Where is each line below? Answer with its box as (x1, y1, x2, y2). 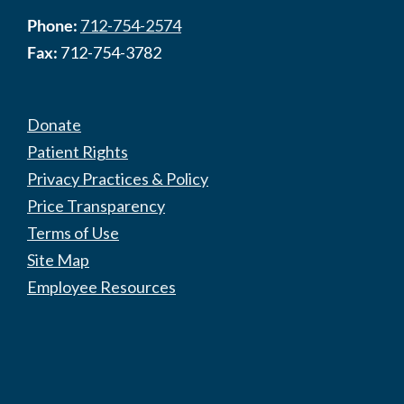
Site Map (27, 250, 89, 271)
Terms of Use (27, 223, 119, 243)
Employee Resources (27, 277, 176, 298)
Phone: (27, 15, 78, 36)
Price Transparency (27, 196, 165, 216)
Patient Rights (27, 142, 128, 162)
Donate (27, 115, 81, 135)
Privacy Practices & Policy (27, 169, 208, 189)
